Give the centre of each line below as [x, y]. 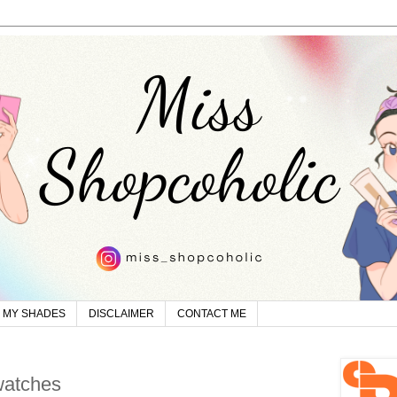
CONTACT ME [212, 314]
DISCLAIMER [121, 314]
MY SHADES [34, 314]
